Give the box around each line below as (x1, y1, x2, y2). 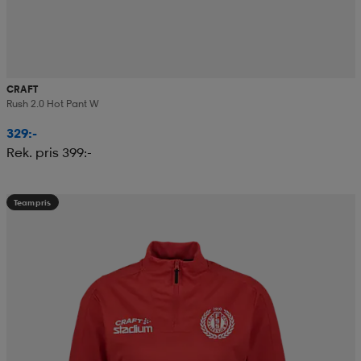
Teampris (13, 197, 52, 208)
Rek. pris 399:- (6, 144, 92, 161)
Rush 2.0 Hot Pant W (6, 98, 99, 110)
